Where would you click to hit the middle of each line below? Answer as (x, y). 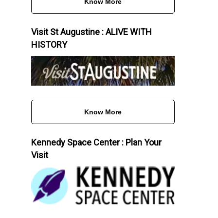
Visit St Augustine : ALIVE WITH (91, 32)
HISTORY (49, 44)
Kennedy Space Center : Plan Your (96, 142)
